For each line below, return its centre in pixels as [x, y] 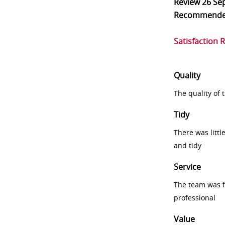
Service [187, 167]
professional [195, 198]
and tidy [188, 145]
